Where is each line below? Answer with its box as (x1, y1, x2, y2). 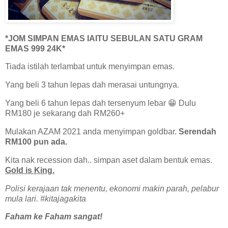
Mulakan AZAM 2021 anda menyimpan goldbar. (5, 127, 179, 136)
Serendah (179, 127, 216, 136)
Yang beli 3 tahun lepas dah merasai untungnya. (5, 80, 179, 90)
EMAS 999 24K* (5, 44, 65, 53)
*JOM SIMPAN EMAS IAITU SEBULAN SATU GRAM (5, 34, 203, 43)
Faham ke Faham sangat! (5, 212, 102, 221)
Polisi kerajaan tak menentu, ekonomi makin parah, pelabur (5, 184, 219, 193)
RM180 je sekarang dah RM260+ (5, 109, 125, 118)
